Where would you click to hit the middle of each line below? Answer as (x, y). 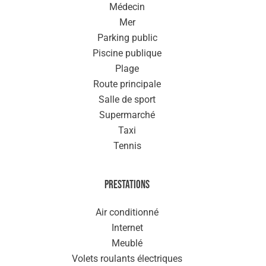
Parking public (127, 38)
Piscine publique (127, 53)
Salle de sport (127, 99)
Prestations (127, 185)
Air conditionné (127, 212)
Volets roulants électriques (127, 259)
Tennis (127, 146)
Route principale (127, 84)
